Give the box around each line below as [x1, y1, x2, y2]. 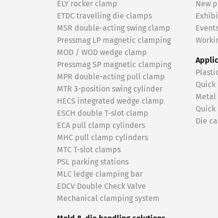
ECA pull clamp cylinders [57, 122, 145, 129]
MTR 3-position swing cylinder [57, 85, 163, 93]
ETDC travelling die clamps [57, 12, 152, 20]
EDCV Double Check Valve [57, 182, 146, 190]
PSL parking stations [57, 158, 128, 166]
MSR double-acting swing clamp [57, 24, 170, 32]
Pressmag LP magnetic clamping [57, 36, 171, 44]
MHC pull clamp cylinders [57, 134, 148, 142]
